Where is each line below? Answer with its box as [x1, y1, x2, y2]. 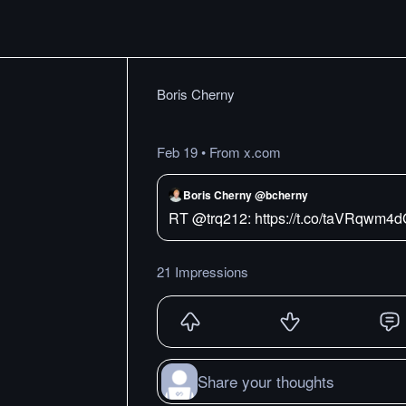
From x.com [209, 142, 281, 161]
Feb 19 [157, 142, 198, 161]
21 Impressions [157, 262, 248, 281]
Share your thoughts [198, 370, 334, 392]
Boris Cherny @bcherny [183, 187, 308, 203]
